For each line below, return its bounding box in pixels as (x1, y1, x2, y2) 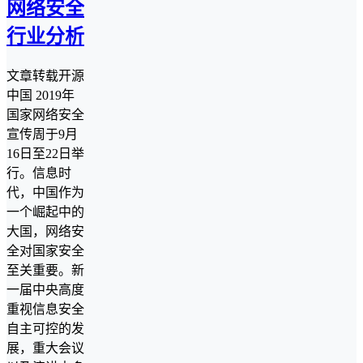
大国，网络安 (6, 224, 84, 239)
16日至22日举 (6, 147, 84, 161)
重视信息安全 (6, 302, 84, 317)
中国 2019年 (6, 88, 75, 103)
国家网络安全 (6, 108, 84, 122)
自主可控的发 (6, 322, 84, 336)
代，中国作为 (6, 186, 84, 200)
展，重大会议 (6, 341, 84, 356)
